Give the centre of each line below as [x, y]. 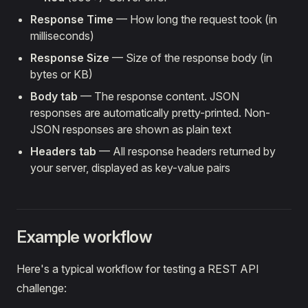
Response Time [72, 20]
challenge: [42, 288]
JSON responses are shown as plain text [131, 130]
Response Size [70, 58]
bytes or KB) [62, 75]
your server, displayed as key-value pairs [130, 168]
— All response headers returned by [186, 152]
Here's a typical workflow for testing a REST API [138, 269]
